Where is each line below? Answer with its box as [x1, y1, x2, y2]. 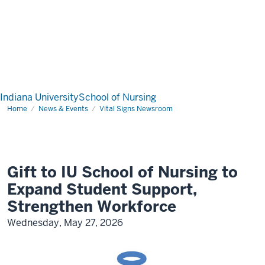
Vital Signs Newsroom [99, 104, 173, 114]
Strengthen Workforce [7, 196, 176, 216]
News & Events [38, 104, 88, 114]
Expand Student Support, [7, 179, 197, 199]
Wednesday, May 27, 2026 [7, 216, 123, 229]
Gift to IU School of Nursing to [7, 162, 238, 182]
